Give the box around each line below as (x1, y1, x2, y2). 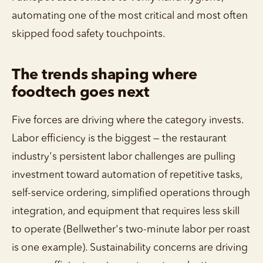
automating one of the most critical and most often (12, 11, 248, 21)
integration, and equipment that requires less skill (12, 206, 240, 217)
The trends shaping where (12, 68, 197, 83)
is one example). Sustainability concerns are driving (12, 242, 248, 253)
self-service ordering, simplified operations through (12, 188, 250, 198)
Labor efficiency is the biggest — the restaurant (12, 133, 227, 144)
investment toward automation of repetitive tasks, (12, 170, 242, 180)
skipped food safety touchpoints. (12, 29, 166, 39)
